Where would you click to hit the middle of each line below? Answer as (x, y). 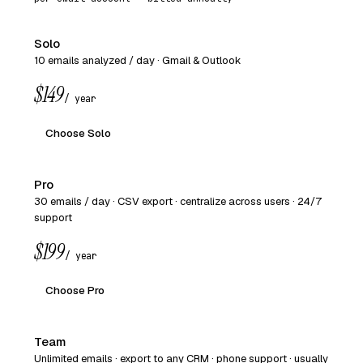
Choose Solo (78, 132)
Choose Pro (75, 290)
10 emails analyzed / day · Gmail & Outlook (138, 60)
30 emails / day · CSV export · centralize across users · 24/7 (178, 201)
